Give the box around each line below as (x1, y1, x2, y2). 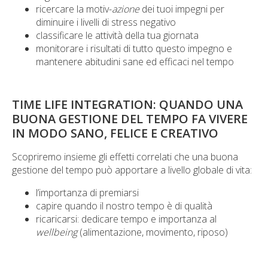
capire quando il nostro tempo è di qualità (36, 199, 212, 212)
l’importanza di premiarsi (36, 186, 139, 199)
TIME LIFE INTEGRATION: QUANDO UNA (12, 96, 243, 112)
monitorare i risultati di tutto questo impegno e (36, 42, 232, 55)
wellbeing (36, 226, 77, 239)
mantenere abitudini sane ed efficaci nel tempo (36, 55, 234, 68)
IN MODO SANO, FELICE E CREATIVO (12, 125, 218, 141)
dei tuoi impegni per (139, 2, 224, 16)
